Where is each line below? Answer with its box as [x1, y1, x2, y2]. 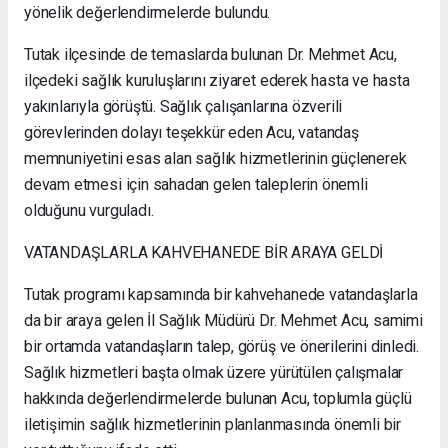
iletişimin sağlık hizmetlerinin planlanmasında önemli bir [24, 415, 402, 435]
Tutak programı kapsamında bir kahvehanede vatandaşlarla [24, 285, 418, 305]
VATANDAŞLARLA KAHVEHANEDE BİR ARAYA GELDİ [24, 243, 384, 263]
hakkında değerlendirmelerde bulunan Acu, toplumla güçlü [24, 389, 412, 409]
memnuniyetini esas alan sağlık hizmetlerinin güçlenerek [24, 149, 407, 169]
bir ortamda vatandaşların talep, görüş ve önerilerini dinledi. [24, 337, 420, 357]
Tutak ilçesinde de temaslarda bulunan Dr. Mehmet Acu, [24, 45, 397, 65]
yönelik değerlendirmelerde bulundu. [24, 3, 271, 23]
